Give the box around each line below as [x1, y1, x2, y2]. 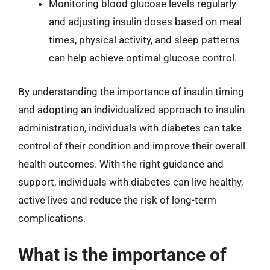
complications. [18, 212, 86, 224]
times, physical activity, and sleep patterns [49, 34, 240, 46]
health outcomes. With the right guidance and [18, 157, 224, 170]
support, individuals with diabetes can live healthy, [18, 175, 243, 188]
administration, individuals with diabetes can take [18, 121, 242, 134]
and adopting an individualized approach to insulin [18, 103, 245, 116]
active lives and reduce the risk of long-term [18, 193, 216, 206]
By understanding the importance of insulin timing [18, 85, 244, 98]
